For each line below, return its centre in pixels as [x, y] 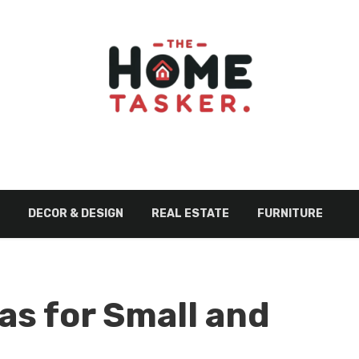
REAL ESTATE [190, 214]
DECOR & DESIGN [75, 214]
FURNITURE [290, 214]
